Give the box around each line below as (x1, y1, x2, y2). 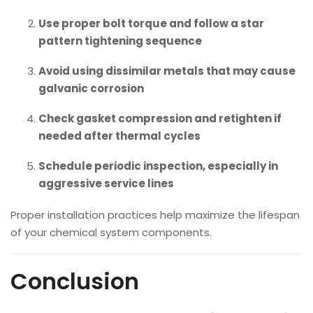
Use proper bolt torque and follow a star (38, 16, 264, 31)
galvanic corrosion (38, 81, 144, 96)
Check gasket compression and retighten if (38, 111, 282, 126)
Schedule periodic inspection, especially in (38, 159, 278, 173)
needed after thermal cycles (38, 129, 201, 143)
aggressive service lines (38, 176, 174, 191)
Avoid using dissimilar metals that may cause (38, 64, 296, 78)
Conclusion (10, 265, 139, 297)
